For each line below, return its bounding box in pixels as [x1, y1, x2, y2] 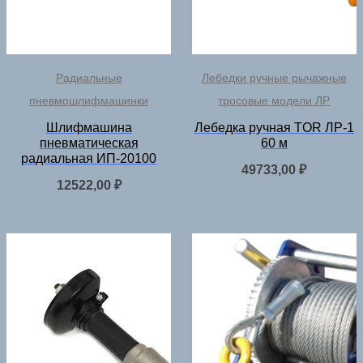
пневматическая [39, 135, 139, 150]
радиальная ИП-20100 [21, 151, 157, 165]
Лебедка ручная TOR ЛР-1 [194, 120, 354, 135]
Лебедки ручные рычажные [201, 70, 347, 84]
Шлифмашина [45, 120, 132, 135]
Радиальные [55, 70, 122, 84]
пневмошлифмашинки [29, 93, 149, 107]
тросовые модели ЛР [218, 93, 331, 107]
